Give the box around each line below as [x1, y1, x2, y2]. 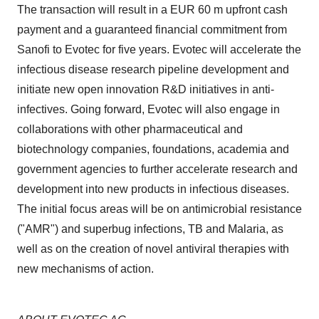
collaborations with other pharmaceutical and [17, 123, 243, 135]
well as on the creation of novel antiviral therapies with [17, 243, 289, 255]
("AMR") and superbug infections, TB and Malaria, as [17, 223, 283, 235]
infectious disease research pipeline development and [17, 63, 289, 75]
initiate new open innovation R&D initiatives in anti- [17, 83, 274, 95]
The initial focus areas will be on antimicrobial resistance [17, 203, 302, 215]
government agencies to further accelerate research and [17, 163, 298, 175]
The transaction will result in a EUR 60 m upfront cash [17, 4, 288, 16]
